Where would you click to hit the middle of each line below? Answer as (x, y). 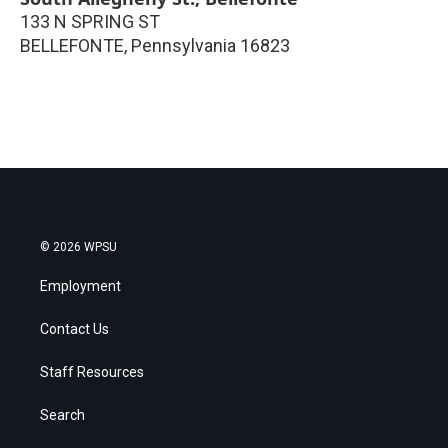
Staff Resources (92, 371)
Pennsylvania (183, 45)
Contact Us (74, 328)
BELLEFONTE (72, 45)
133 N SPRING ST (90, 21)
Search (62, 414)
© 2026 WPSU (78, 246)
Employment (80, 285)
